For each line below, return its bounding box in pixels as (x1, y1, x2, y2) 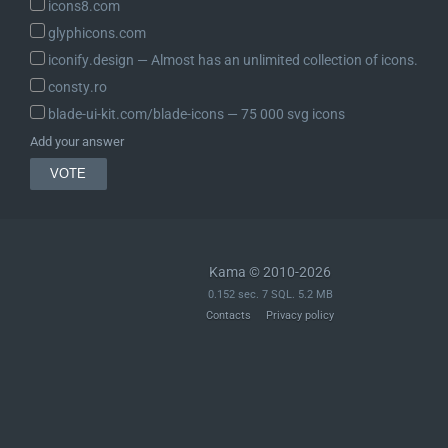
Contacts (206, 309, 251, 323)
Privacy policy (266, 309, 334, 323)
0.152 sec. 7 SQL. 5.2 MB (207, 288, 333, 302)
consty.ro (44, 79, 107, 96)
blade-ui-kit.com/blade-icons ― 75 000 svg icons (44, 106, 345, 123)
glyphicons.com (44, 25, 146, 42)
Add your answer (30, 133, 124, 149)
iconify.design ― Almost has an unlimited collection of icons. (44, 52, 418, 69)
